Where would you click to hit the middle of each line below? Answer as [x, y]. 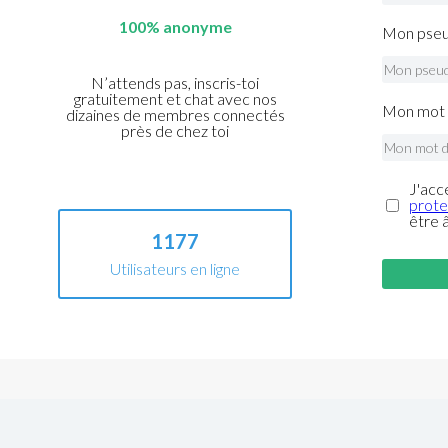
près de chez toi [175, 131]
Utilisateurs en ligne [175, 269]
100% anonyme [175, 27]
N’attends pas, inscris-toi [175, 83]
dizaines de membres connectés [175, 115]
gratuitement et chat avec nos [175, 99]
